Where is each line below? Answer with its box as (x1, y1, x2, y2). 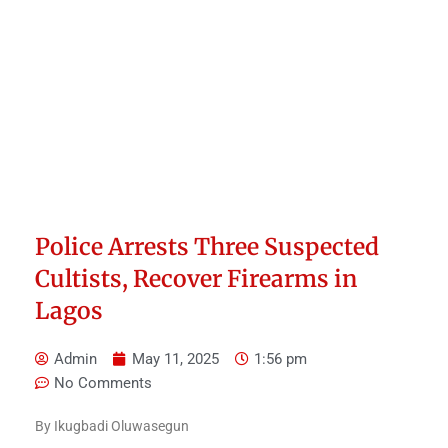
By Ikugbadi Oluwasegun (35, 418, 189, 435)
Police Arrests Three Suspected (35, 232, 379, 262)
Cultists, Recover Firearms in (35, 264, 357, 294)
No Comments (54, 374, 152, 393)
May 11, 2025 (132, 350, 219, 369)
